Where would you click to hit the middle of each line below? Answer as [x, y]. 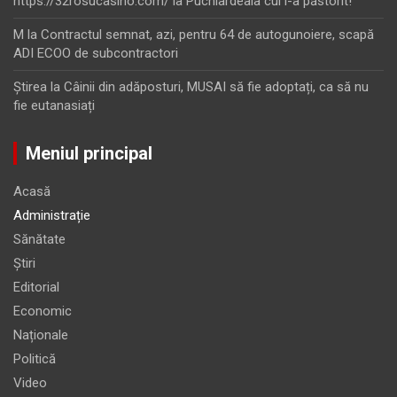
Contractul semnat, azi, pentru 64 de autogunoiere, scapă [207, 34]
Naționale [41, 335]
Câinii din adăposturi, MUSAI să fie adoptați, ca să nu [216, 86]
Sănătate [39, 239]
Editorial [36, 287]
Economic [43, 311]
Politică [35, 358]
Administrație [52, 215]
